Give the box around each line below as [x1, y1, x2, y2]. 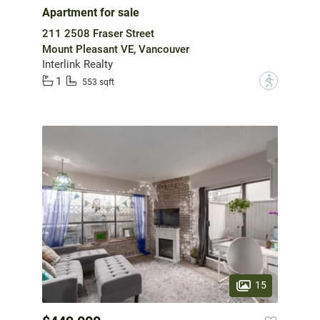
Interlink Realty [42, 58, 113, 71]
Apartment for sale [42, 6, 139, 20]
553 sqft [82, 76, 114, 87]
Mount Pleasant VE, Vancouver [42, 43, 189, 56]
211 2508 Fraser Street [42, 27, 154, 41]
